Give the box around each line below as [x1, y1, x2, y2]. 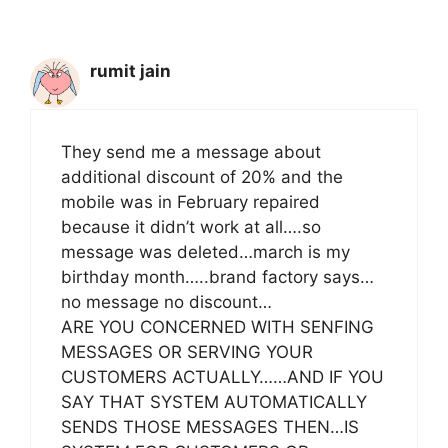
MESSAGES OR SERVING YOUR [61, 342, 313, 363]
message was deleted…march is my [61, 242, 350, 263]
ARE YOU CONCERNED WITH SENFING [61, 317, 374, 338]
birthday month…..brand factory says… [61, 267, 374, 288]
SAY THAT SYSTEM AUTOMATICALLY [61, 392, 367, 413]
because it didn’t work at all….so [61, 217, 321, 238]
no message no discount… [61, 292, 272, 313]
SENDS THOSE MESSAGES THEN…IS [61, 417, 359, 438]
